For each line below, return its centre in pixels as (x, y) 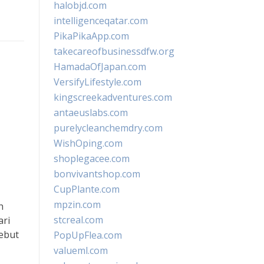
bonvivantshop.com (97, 174)
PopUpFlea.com (88, 235)
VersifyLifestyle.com (98, 82)
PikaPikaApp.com (91, 36)
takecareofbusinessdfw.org (114, 51)
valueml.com (81, 250)
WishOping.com (88, 143)
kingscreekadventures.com (113, 97)
